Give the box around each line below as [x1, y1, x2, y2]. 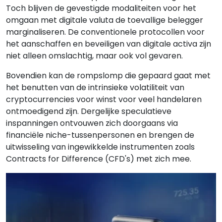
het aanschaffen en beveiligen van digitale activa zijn [6, 38, 211, 50]
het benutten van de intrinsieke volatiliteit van [6, 82, 184, 93]
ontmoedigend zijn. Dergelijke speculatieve [6, 106, 171, 117]
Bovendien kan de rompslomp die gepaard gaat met [6, 70, 211, 81]
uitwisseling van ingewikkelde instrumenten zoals [6, 141, 195, 153]
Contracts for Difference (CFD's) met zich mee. [6, 153, 191, 165]
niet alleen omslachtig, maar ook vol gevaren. [6, 50, 183, 61]
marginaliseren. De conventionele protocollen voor [6, 26, 205, 38]
